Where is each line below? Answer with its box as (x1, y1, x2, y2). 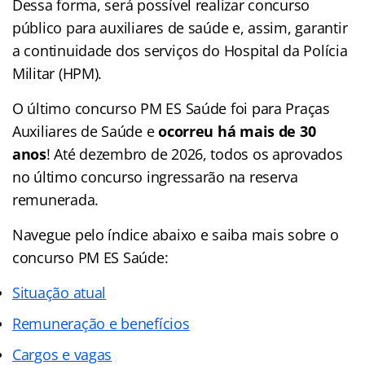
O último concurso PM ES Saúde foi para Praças (12, 98, 330, 118)
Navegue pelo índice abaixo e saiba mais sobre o (12, 224, 339, 244)
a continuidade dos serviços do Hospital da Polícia (12, 40, 348, 60)
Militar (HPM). (12, 63, 103, 83)
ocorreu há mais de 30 (158, 121, 316, 141)
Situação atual (12, 282, 107, 302)
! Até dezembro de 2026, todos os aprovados (46, 143, 343, 164)
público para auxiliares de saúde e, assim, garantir (12, 17, 348, 37)
